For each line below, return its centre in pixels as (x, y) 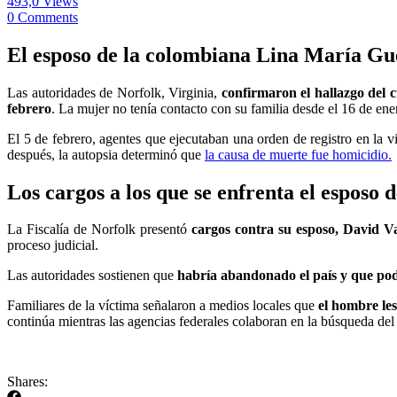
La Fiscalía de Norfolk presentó (97, 230)
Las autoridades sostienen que (90, 276)
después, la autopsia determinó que (106, 154)
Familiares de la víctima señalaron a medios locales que (163, 306)
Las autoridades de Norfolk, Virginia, (114, 92)
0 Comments (43, 17)
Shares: (27, 382)
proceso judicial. (53, 245)
